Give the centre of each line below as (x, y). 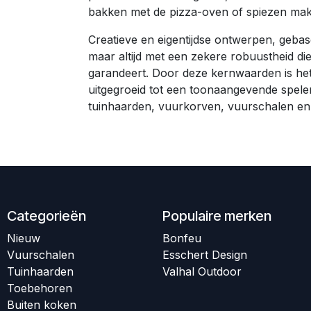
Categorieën (47, 216)
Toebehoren (40, 288)
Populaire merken (217, 216)
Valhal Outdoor (202, 272)
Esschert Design (205, 255)
